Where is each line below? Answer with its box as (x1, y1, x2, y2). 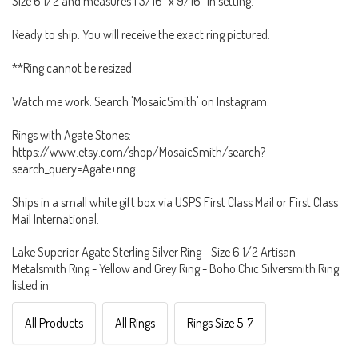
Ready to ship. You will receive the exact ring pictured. (12, 26, 270, 43)
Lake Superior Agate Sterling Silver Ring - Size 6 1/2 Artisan (12, 244, 296, 261)
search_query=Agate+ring (12, 161, 135, 177)
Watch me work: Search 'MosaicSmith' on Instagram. (12, 93, 269, 110)
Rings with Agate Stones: (12, 127, 131, 144)
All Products (25, 315, 83, 332)
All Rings (115, 315, 155, 332)
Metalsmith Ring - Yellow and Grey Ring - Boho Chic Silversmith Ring (12, 261, 339, 277)
